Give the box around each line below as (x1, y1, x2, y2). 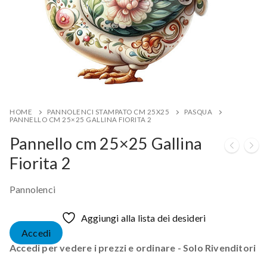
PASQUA (184, 107, 212, 116)
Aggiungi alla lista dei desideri (80, 212, 206, 223)
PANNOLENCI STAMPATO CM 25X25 (47, 107, 169, 116)
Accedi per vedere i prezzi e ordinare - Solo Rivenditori (10, 241, 256, 253)
